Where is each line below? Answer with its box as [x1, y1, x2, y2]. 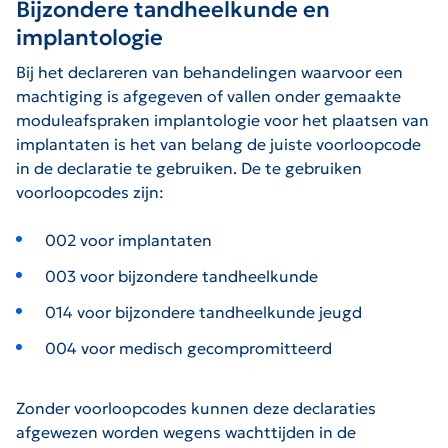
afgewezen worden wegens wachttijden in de [16, 421, 356, 442]
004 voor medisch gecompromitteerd [44, 337, 332, 358]
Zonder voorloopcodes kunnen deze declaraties [16, 397, 376, 418]
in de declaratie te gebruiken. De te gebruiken [16, 157, 362, 178]
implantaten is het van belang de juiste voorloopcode [16, 133, 421, 154]
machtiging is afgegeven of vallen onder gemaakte [16, 85, 401, 106]
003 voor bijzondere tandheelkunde [44, 265, 318, 286]
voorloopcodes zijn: [16, 181, 164, 202]
